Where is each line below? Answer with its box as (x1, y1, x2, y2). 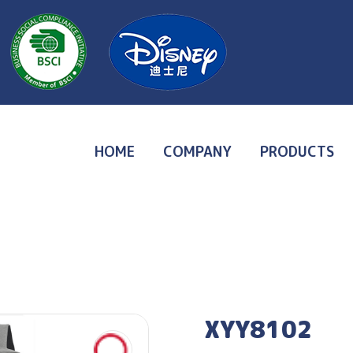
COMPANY (163, 142, 232, 162)
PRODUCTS (260, 142, 334, 162)
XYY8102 (204, 313, 313, 346)
